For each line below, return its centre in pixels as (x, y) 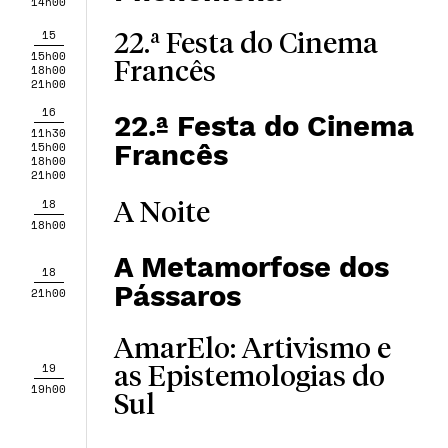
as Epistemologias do (249, 378)
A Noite (161, 214)
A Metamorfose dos (251, 267)
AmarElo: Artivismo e (252, 350)
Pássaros (177, 296)
